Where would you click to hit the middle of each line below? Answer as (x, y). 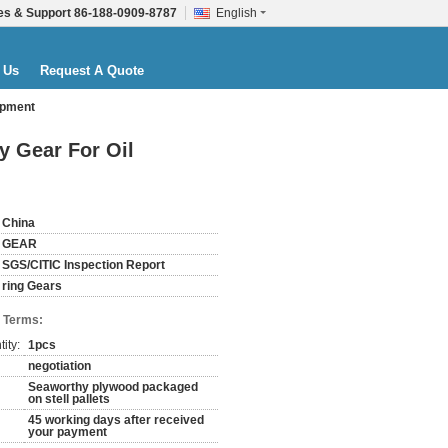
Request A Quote (92, 70)
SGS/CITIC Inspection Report (83, 265)
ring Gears (32, 286)
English (236, 13)
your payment (67, 432)
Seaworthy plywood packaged (113, 387)
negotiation (59, 366)
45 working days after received (116, 420)
